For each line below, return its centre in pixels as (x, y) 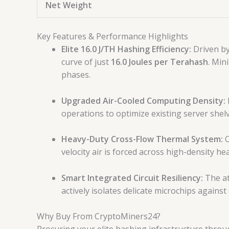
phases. (76, 75)
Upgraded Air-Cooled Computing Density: (143, 100)
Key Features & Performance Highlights (112, 36)
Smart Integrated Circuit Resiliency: (132, 178)
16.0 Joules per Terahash (159, 62)
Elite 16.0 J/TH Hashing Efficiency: (126, 49)
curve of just (86, 62)
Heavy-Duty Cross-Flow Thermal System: (142, 139)
